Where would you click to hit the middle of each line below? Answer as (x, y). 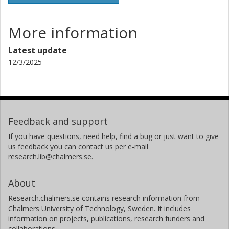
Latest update (38, 50)
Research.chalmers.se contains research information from (104, 198)
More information (73, 32)
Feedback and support (58, 121)
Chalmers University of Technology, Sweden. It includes (99, 208)
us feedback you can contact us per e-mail (78, 146)
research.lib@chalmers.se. (51, 156)
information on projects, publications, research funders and (106, 218)
